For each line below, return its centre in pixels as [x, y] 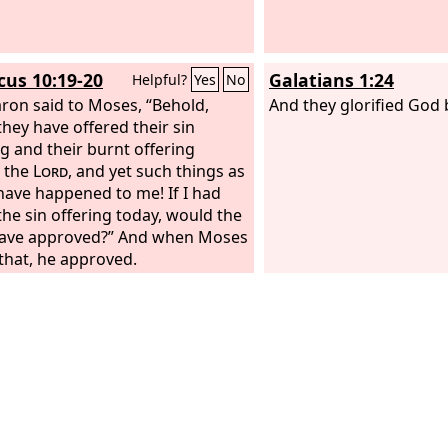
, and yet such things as [156, 170]
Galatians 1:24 [331, 80]
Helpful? [161, 79]
